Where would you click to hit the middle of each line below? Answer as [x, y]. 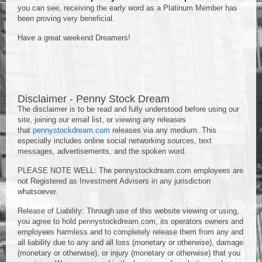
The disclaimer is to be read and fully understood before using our [128, 109]
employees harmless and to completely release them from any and [130, 232]
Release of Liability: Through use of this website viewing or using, [128, 211]
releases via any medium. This [163, 130]
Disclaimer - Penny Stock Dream [94, 99]
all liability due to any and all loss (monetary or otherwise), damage [130, 242]
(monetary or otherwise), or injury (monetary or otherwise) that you [129, 253]
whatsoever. [38, 192]
